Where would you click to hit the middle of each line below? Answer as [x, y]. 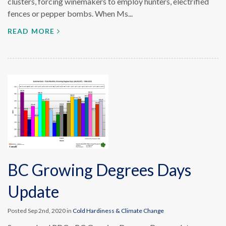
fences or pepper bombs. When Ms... [70, 13]
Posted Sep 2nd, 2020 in [40, 211]
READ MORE [31, 31]
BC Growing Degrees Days [99, 170]
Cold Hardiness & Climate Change [118, 211]
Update [33, 191]
